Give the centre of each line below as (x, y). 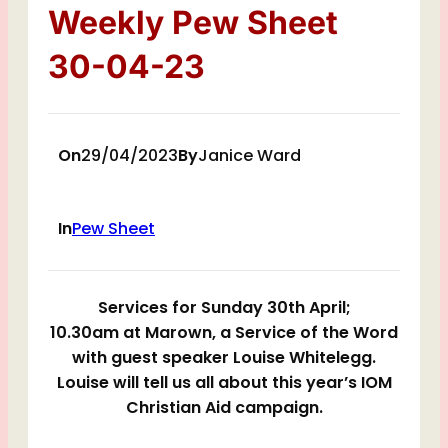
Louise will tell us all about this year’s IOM (224, 382)
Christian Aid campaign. (224, 407)
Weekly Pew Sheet (193, 22)
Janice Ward (249, 155)
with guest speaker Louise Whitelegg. (224, 357)
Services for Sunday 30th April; (224, 307)
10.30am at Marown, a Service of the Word (224, 332)
